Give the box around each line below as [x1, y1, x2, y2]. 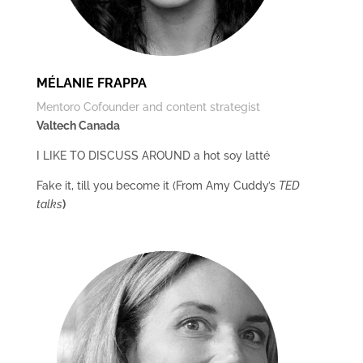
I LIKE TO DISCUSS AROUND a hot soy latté [36, 149, 270, 162]
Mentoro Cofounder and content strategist [36, 100, 260, 113]
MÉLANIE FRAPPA [36, 75, 147, 91]
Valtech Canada [36, 119, 120, 132]
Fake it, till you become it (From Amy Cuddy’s [36, 179, 279, 192]
